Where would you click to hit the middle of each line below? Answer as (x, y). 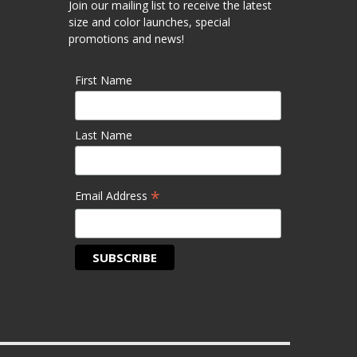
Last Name (104, 135)
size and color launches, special (149, 22)
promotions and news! (126, 38)
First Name (104, 80)
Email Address (113, 196)
